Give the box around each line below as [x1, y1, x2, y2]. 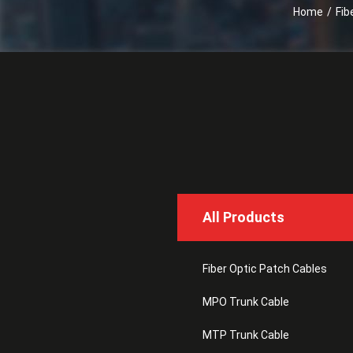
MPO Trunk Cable [202, 295, 289, 308]
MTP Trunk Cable [202, 329, 289, 341]
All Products [202, 209, 284, 225]
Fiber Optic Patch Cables [202, 262, 327, 275]
